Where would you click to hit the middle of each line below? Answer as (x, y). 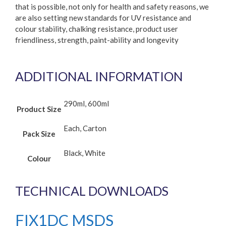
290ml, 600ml (86, 103)
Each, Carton (85, 128)
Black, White (84, 153)
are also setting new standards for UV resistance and (103, 17)
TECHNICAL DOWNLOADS (92, 191)
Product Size (39, 109)
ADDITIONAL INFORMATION (99, 76)
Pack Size (39, 133)
